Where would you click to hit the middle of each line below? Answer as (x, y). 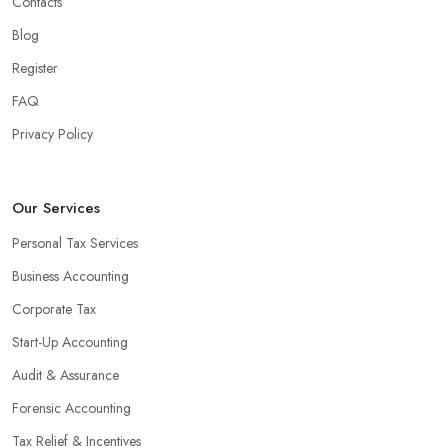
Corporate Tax (54, 309)
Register (35, 68)
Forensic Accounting (71, 408)
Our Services (56, 208)
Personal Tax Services (75, 243)
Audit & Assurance (65, 375)
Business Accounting (70, 276)
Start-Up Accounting (70, 342)
